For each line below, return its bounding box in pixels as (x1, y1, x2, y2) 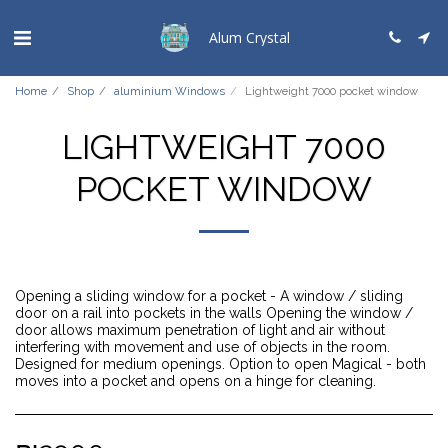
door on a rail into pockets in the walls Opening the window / (15, 305, 413, 321)
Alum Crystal (208, 27, 290, 47)
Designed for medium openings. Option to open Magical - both (15, 356, 426, 372)
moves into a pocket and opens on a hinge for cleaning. (15, 373, 376, 389)
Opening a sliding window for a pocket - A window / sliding (15, 288, 403, 304)
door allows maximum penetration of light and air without (15, 322, 385, 338)
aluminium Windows (114, 84, 225, 98)
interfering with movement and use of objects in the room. (15, 339, 390, 355)
